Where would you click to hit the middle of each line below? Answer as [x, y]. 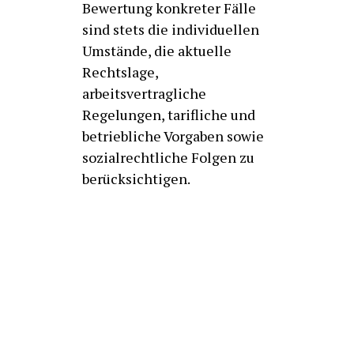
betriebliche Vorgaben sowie [173, 136]
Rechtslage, [121, 72]
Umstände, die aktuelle [157, 51]
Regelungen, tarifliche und [169, 115]
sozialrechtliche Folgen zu [168, 157]
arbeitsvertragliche [144, 93]
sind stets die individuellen [171, 29]
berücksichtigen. [136, 179]
